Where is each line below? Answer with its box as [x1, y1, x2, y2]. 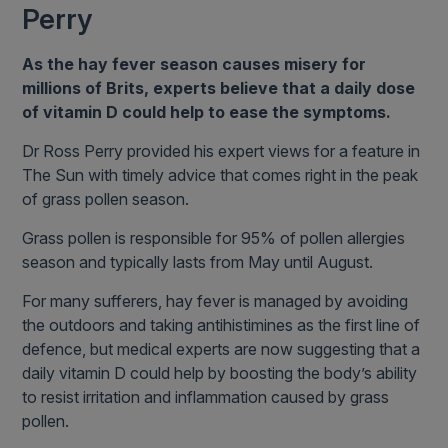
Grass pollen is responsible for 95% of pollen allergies [22, 228, 406, 249]
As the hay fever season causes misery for [22, 54, 367, 75]
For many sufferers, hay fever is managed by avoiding [22, 291, 409, 312]
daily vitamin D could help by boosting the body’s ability [22, 363, 418, 384]
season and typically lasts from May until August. [22, 252, 374, 273]
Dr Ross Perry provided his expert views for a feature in [22, 141, 421, 162]
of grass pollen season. [22, 189, 190, 210]
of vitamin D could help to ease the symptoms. [22, 102, 392, 123]
